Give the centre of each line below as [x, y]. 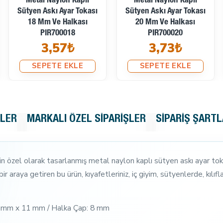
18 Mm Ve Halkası [57, 22]
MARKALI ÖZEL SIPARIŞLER [86, 119]
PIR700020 [166, 33]
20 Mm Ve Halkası [166, 22]
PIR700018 [57, 33]
